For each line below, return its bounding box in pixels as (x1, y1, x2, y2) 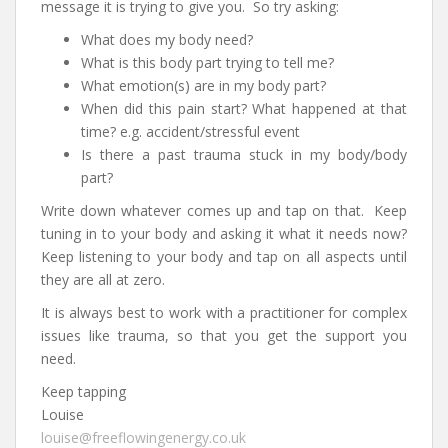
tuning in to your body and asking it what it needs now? (41, 224, 407, 244)
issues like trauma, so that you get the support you (41, 326, 407, 346)
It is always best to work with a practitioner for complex (41, 303, 407, 323)
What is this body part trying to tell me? (81, 53, 334, 73)
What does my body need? (81, 30, 253, 50)
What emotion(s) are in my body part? (81, 76, 326, 96)
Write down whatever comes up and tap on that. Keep (41, 201, 407, 221)
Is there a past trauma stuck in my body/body (81, 145, 407, 165)
